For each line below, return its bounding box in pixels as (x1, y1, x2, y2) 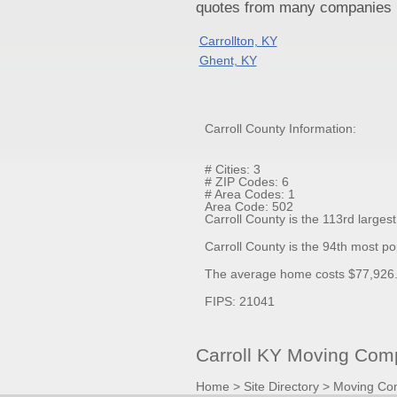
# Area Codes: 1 (204, 187, 295, 202)
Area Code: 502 (204, 199, 293, 214)
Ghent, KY (198, 53, 257, 67)
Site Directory (243, 379, 319, 394)
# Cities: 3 (204, 162, 261, 177)
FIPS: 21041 (204, 294, 275, 309)
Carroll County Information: (204, 121, 356, 136)
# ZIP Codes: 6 (204, 175, 289, 190)
